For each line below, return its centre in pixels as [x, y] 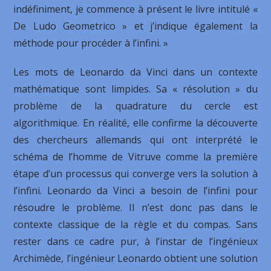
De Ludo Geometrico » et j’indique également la [135, 26]
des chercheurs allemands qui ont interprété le [135, 140]
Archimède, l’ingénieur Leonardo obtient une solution [135, 258]
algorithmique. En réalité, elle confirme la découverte [135, 123]
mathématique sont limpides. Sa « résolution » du [135, 89]
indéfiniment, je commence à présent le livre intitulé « [135, 9]
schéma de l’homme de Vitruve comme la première [135, 157]
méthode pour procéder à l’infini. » [91, 43]
